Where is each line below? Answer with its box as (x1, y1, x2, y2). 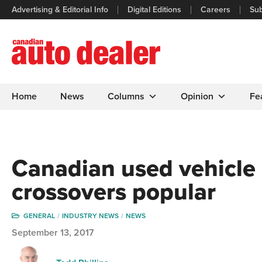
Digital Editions (127, 4, 181, 15)
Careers (201, 4, 230, 15)
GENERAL (23, 212, 55, 220)
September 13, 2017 (12, 227, 94, 239)
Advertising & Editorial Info (12, 4, 108, 15)
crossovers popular (12, 178, 216, 206)
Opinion (181, 91, 213, 102)
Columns (108, 91, 144, 102)
